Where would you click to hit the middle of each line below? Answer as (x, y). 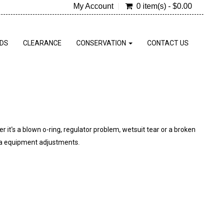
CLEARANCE (42, 43)
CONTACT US (168, 43)
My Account (93, 6)
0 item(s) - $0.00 (164, 6)
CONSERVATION (102, 43)
